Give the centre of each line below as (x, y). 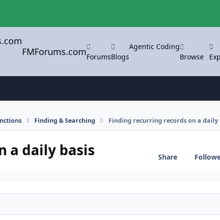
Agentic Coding (155, 46)
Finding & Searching (65, 120)
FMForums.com (55, 51)
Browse (192, 56)
